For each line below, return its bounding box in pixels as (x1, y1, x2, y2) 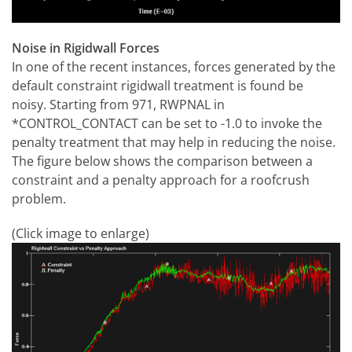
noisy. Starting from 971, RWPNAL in (12, 95, 225, 113)
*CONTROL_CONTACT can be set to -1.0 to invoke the (12, 114, 322, 132)
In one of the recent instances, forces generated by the (12, 57, 335, 75)
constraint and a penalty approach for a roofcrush (12, 170, 310, 189)
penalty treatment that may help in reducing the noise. (12, 133, 335, 151)
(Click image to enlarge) (12, 224, 149, 242)
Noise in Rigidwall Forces (12, 38, 159, 57)
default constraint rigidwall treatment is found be (12, 76, 303, 94)
